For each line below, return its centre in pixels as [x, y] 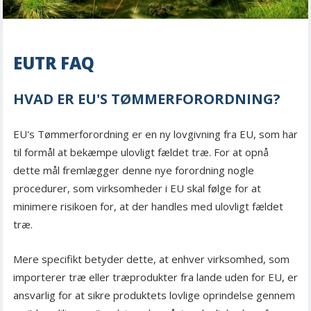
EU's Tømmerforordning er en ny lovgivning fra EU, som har [155, 134]
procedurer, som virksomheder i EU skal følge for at [137, 188]
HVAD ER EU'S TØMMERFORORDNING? [147, 99]
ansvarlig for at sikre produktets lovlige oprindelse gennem [154, 295]
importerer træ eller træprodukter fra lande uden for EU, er [155, 277]
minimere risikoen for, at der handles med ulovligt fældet [148, 207]
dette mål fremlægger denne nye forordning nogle [134, 170]
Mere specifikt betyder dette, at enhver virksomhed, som [151, 259]
